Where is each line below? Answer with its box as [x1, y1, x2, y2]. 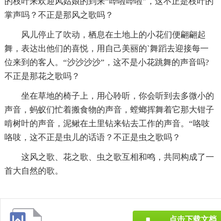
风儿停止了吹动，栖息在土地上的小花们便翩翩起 [21, 30, 206, 39]
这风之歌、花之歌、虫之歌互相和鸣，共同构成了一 [21, 152, 214, 162]
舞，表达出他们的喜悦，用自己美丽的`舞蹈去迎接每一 [4, 43, 209, 53]
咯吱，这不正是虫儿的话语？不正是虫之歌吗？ [4, 132, 181, 142]
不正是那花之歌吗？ [4, 71, 80, 81]
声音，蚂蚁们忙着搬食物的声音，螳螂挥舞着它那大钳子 [4, 105, 214, 114]
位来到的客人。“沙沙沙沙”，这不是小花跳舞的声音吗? [4, 57, 209, 67]
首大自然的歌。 [4, 166, 63, 176]
